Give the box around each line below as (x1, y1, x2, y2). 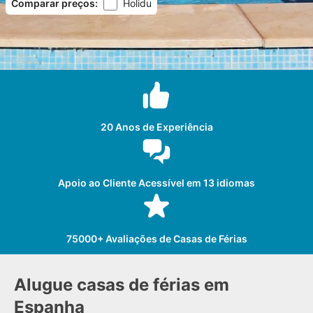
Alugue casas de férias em (14, 275, 229, 295)
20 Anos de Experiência (100, 121, 213, 133)
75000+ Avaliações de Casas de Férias (66, 233, 247, 245)
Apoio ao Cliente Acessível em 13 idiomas (58, 177, 255, 189)
